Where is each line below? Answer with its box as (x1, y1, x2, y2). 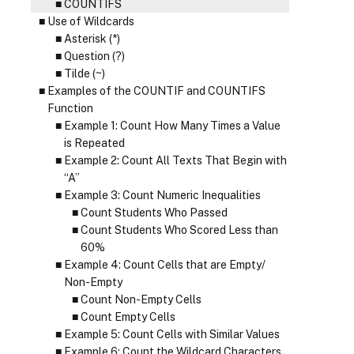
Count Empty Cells (80, 311, 175, 323)
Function (47, 102, 93, 115)
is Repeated (63, 137, 125, 149)
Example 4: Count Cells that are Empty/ (63, 258, 265, 271)
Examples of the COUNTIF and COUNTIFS (47, 85, 265, 97)
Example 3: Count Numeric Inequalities (63, 189, 261, 201)
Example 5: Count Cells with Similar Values (63, 328, 280, 341)
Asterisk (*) (63, 32, 120, 45)
